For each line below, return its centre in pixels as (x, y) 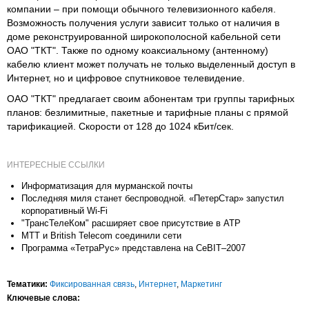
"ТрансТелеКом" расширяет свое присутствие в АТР (131, 223)
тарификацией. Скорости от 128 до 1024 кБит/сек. (120, 126)
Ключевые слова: (43, 298)
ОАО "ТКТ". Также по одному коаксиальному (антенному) (138, 50)
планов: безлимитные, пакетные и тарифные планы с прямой (148, 112)
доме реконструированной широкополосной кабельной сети (144, 36)
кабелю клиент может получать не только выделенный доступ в (151, 64)
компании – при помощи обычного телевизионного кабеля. (141, 9)
